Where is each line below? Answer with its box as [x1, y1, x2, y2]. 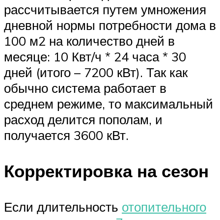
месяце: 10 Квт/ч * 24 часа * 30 [4, 48, 186, 64]
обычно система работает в [4, 80, 166, 96]
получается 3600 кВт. [4, 127, 129, 143]
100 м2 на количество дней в [4, 32, 175, 49]
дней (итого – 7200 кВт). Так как [4, 64, 188, 80]
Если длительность [4, 199, 122, 215]
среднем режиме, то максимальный [4, 95, 213, 111]
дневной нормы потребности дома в [4, 17, 216, 33]
